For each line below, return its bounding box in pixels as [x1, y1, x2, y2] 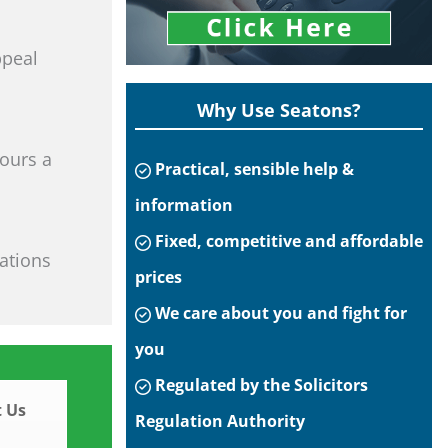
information [135, 194, 233, 216]
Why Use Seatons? [197, 98, 361, 122]
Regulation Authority [135, 410, 305, 432]
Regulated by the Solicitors [151, 374, 368, 396]
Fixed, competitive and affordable [151, 230, 423, 252]
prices [135, 266, 182, 288]
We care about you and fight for [151, 302, 407, 324]
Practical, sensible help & [151, 158, 354, 180]
